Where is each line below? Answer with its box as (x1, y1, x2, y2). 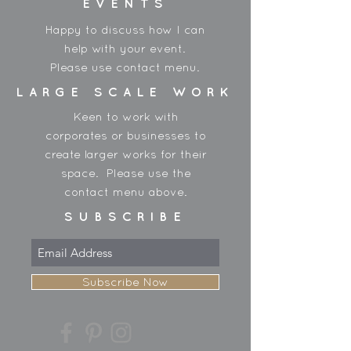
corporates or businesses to (45, 128, 206, 143)
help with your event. (64, 42, 186, 56)
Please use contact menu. (50, 60, 200, 74)
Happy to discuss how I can (45, 23, 205, 37)
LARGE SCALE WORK (16, 85, 235, 100)
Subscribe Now (82, 275, 168, 289)
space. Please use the (60, 166, 191, 180)
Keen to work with (73, 110, 179, 124)
